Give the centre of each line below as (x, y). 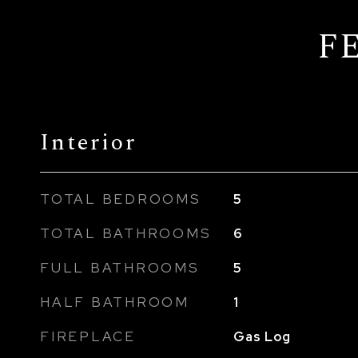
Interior (88, 142)
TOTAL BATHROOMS (126, 233)
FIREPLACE (88, 336)
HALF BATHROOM (115, 302)
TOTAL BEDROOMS (121, 199)
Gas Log (262, 337)
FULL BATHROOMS (120, 268)
